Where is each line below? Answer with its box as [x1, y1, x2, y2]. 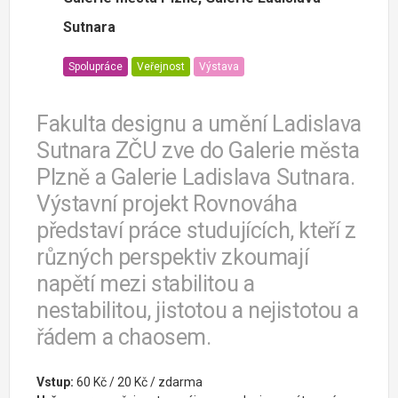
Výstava [199, 60, 239, 74]
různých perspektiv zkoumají [36, 244, 309, 271]
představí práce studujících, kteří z [36, 218, 356, 244]
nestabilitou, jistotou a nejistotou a [36, 298, 359, 324]
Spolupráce [68, 60, 123, 74]
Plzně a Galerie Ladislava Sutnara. [36, 164, 355, 191]
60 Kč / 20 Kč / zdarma [74, 375, 203, 390]
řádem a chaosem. [36, 324, 211, 351]
